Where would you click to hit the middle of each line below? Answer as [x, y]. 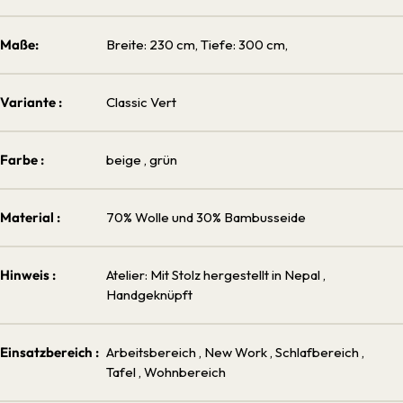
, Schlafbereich [316, 352]
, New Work [234, 352]
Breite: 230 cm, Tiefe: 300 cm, [197, 44]
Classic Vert [141, 102]
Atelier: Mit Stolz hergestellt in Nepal [215, 274]
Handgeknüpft [149, 294]
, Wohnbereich [182, 372]
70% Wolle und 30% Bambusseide [206, 217]
